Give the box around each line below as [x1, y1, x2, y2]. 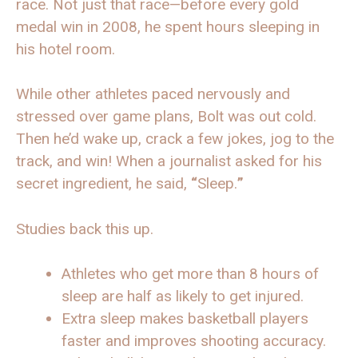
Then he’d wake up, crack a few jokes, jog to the [16, 129, 334, 149]
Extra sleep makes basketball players [62, 309, 308, 328]
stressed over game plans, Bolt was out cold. [16, 107, 316, 126]
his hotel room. [16, 39, 115, 58]
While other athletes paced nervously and [16, 85, 290, 104]
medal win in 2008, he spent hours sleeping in [16, 17, 320, 36]
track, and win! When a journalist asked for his [16, 152, 322, 171]
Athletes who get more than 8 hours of [62, 265, 319, 284]
